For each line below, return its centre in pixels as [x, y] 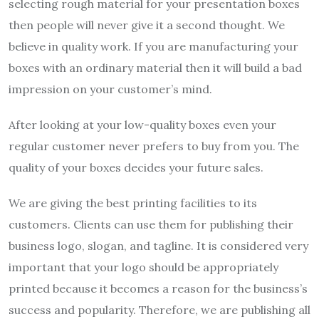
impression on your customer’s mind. [110, 89]
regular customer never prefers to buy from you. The [154, 146]
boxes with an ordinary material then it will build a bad [155, 68]
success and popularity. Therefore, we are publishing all [159, 310]
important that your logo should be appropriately [143, 267]
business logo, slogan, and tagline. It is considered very [158, 246]
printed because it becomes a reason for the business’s [158, 289]
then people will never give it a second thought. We [147, 25]
